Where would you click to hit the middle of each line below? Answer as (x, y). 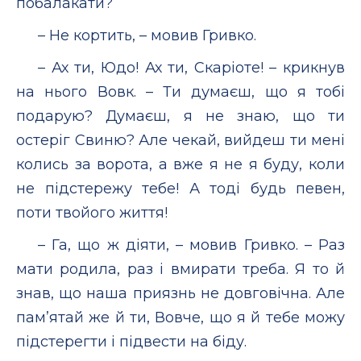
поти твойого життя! (92, 212)
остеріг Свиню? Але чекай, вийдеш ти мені (180, 140)
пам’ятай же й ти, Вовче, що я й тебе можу (180, 317)
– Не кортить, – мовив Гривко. (147, 35)
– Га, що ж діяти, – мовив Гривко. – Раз (191, 245)
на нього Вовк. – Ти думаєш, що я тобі (180, 91)
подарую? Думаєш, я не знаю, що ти (180, 116)
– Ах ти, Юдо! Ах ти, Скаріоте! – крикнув (191, 67)
